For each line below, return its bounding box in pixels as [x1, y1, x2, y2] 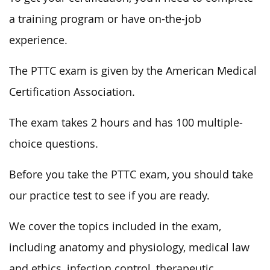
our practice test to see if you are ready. [9, 189, 210, 202]
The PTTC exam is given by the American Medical [9, 64, 257, 78]
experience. [9, 33, 67, 47]
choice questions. [9, 137, 98, 151]
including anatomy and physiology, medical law [9, 240, 250, 254]
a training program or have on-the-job [9, 12, 201, 26]
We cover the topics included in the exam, [9, 219, 221, 233]
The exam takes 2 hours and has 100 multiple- [9, 116, 243, 130]
